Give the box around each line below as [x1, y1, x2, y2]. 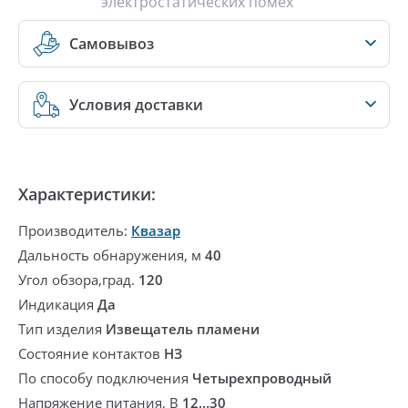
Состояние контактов [18, 344, 164, 363]
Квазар [131, 221, 180, 240]
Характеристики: [18, 183, 156, 206]
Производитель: [18, 221, 131, 240]
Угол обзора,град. [18, 270, 138, 290]
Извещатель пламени [106, 320, 260, 339]
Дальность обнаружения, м [18, 246, 205, 265]
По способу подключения [18, 369, 192, 388]
